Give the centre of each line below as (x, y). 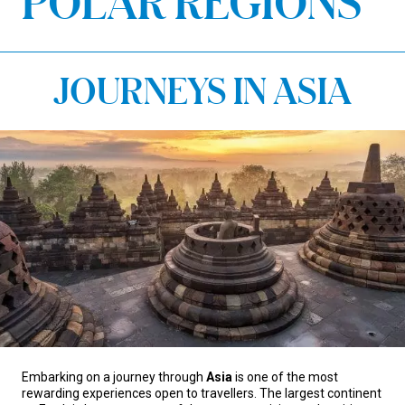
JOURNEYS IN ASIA (202, 91)
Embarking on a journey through (114, 377)
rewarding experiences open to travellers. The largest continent (202, 393)
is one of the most (285, 377)
